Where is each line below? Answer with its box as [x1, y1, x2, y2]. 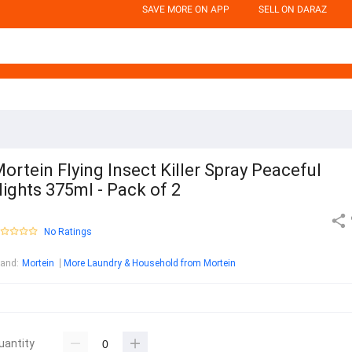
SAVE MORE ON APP [142, 4, 229, 15]
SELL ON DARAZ [258, 4, 327, 15]
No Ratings [44, 226, 92, 238]
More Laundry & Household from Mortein [64, 258, 236, 269]
